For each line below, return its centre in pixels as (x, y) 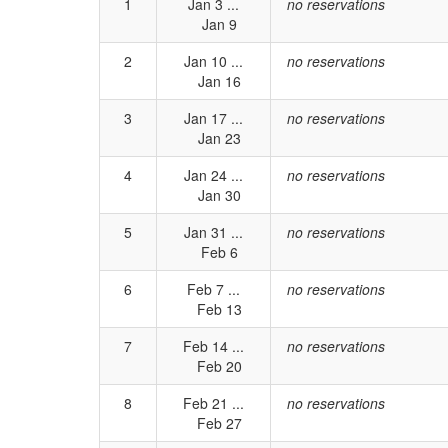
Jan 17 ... (213, 118)
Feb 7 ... (213, 289)
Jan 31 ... (213, 232)
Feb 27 (213, 423)
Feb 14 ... (213, 346)
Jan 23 (213, 138)
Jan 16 (213, 81)
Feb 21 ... (213, 403)
